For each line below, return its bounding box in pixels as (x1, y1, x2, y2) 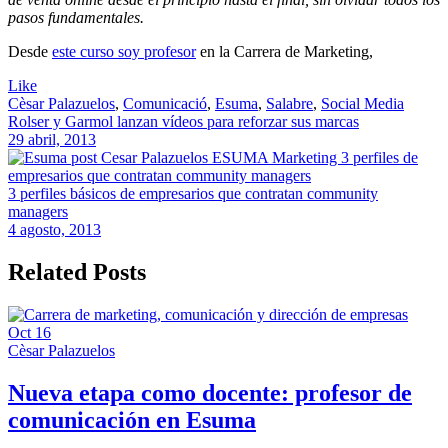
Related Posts (8, 259, 146, 286)
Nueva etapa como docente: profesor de (8, 379, 412, 406)
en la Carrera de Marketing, (196, 43, 373, 61)
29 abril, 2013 (8, 131, 96, 149)
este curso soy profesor (52, 43, 196, 61)
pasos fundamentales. (8, 9, 144, 27)
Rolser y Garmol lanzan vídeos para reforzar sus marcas (8, 113, 359, 131)
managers (8, 203, 68, 221)
